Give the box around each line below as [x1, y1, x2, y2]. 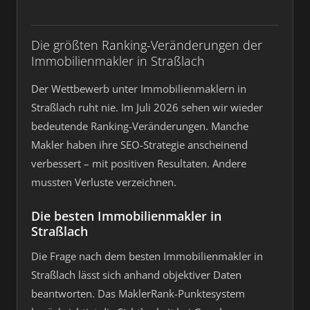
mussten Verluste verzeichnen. [31, 175, 176, 189]
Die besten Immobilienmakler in [31, 208, 221, 224]
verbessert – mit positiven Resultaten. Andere [31, 156, 246, 170]
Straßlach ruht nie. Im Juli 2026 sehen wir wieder [31, 100, 263, 114]
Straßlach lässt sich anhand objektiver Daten [31, 268, 241, 282]
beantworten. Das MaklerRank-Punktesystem [31, 286, 245, 300]
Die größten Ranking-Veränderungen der [31, 36, 262, 53]
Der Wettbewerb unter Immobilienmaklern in [31, 82, 246, 95]
